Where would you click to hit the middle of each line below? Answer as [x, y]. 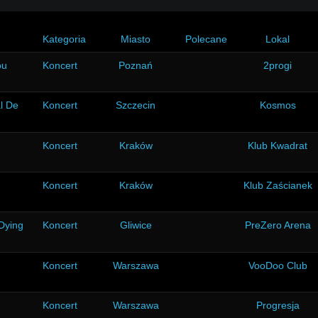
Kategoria [64, 39]
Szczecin [136, 105]
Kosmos [278, 105]
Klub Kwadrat [278, 146]
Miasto [136, 39]
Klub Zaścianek [278, 185]
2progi [278, 65]
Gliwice [136, 225]
